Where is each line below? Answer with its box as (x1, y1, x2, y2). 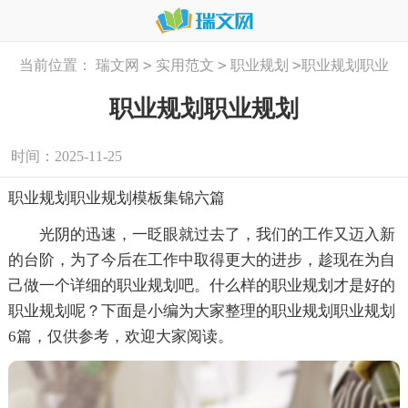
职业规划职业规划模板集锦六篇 (7, 189, 225, 208)
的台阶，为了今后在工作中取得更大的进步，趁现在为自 (7, 251, 395, 270)
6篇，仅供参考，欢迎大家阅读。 (7, 328, 233, 346)
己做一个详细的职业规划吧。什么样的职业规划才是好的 (7, 277, 395, 295)
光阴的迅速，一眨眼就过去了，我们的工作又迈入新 (7, 226, 395, 244)
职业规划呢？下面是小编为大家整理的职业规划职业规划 (7, 302, 395, 321)
